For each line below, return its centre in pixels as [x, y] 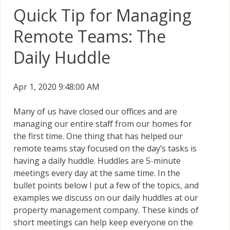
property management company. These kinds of [106, 210]
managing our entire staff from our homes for [103, 124]
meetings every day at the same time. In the [97, 173]
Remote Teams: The [90, 36]
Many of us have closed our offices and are [95, 112]
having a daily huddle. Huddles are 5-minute [97, 161]
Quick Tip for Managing [102, 15]
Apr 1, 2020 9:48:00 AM [56, 87]
